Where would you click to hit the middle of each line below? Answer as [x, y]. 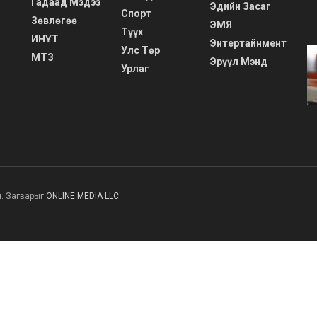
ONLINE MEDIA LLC [82, 196]
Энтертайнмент [249, 43]
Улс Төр [140, 50]
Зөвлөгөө [54, 20]
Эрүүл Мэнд [239, 61]
